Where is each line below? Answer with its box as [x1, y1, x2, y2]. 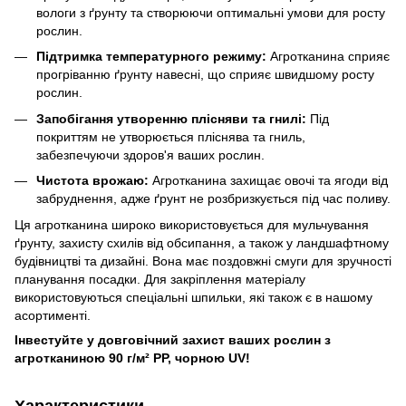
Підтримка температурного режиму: [36, 49, 266, 64]
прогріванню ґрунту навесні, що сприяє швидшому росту [36, 67, 374, 82]
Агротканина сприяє [266, 49, 390, 64]
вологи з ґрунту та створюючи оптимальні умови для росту [36, 5, 385, 20]
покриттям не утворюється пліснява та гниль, [36, 129, 305, 144]
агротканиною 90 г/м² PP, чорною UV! [14, 350, 250, 365]
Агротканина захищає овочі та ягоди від [149, 173, 388, 188]
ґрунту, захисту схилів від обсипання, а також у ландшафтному [14, 235, 389, 250]
